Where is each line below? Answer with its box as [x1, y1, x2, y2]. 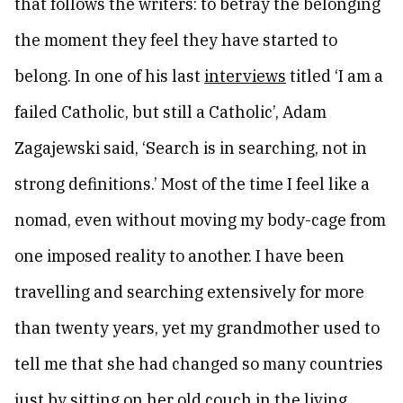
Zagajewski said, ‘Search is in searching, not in [14, 138, 367, 158]
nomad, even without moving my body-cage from [14, 210, 386, 230]
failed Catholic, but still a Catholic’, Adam [14, 102, 327, 122]
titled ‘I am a [286, 66, 383, 86]
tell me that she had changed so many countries [14, 354, 383, 374]
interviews [204, 66, 286, 86]
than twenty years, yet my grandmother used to [14, 318, 380, 338]
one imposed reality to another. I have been [14, 246, 345, 266]
